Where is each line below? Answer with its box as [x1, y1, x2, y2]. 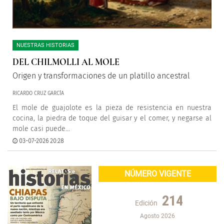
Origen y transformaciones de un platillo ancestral [12, 71, 190, 80]
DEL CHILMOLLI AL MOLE [12, 56, 119, 67]
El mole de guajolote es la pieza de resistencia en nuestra [12, 103, 211, 112]
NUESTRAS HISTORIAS [16, 42, 74, 48]
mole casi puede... [12, 124, 70, 133]
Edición [134, 198, 157, 207]
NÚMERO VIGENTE [124, 169, 191, 178]
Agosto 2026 [140, 212, 175, 219]
